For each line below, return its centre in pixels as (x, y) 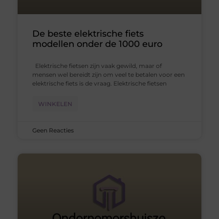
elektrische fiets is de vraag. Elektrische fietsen (99, 83)
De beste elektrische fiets (88, 33)
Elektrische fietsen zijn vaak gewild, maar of (97, 66)
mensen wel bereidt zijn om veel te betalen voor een (108, 74)
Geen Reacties (53, 130)
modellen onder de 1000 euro (97, 44)
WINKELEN (55, 104)
